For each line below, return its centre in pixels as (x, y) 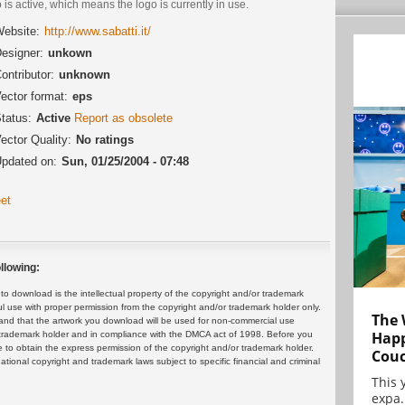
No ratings (105, 139)
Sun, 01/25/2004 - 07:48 (125, 161)
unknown (85, 74)
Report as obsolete (123, 118)
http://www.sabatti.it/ (98, 31)
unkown (70, 52)
